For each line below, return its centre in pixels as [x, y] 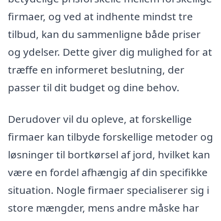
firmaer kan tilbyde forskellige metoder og [110, 136]
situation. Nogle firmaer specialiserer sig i [109, 190]
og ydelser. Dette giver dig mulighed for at [110, 52]
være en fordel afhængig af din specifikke [108, 172]
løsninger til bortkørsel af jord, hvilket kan [109, 154]
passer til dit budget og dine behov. [94, 88]
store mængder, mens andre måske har [104, 207]
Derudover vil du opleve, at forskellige [100, 119]
